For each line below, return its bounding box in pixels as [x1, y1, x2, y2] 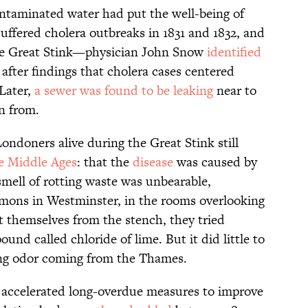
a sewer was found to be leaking [34, 81, 213, 100]
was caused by [173, 153, 257, 172]
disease [133, 153, 173, 172]
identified [207, 43, 261, 62]
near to [213, 81, 256, 100]
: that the [77, 153, 133, 172]
